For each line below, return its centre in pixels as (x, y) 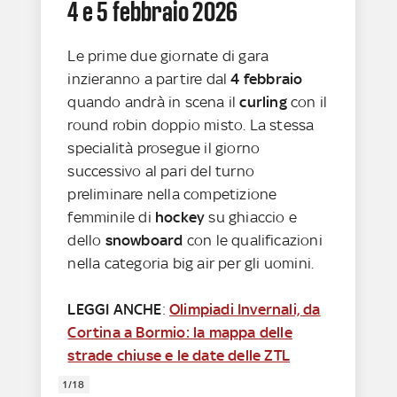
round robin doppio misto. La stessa (191, 125)
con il (307, 101)
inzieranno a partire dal (149, 78)
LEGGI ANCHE (115, 309)
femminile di (112, 217)
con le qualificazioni (253, 240)
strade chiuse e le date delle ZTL (179, 355)
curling (263, 101)
